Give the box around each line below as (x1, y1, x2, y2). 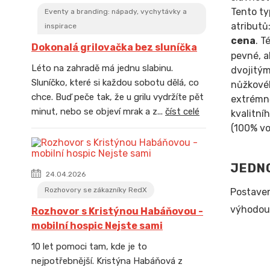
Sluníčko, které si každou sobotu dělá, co (31, 77, 199, 88)
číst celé (165, 106, 199, 117)
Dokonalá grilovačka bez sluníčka (31, 42, 197, 53)
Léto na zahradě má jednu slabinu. (31, 63, 173, 74)
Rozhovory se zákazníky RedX (45, 186, 147, 194)
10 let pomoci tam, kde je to (31, 241, 147, 252)
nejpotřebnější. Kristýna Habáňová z (31, 256, 183, 266)
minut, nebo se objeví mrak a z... (31, 106, 165, 117)
